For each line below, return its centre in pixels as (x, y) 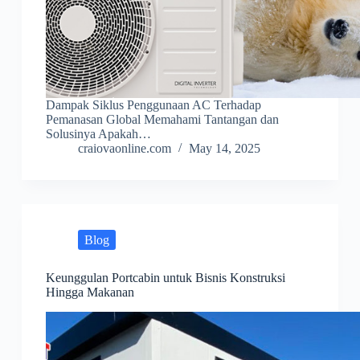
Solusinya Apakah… (98, 134)
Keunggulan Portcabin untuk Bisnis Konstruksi (165, 278)
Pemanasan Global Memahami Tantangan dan (162, 120)
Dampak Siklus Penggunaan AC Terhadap (153, 105)
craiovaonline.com (124, 149)
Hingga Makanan (90, 292)
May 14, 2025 (224, 149)
